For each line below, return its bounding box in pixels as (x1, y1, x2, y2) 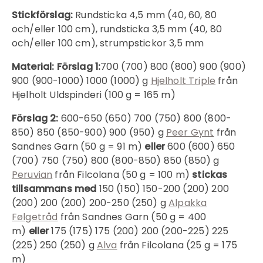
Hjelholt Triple (150, 73, 216, 87)
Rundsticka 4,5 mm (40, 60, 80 (75, 8, 217, 22)
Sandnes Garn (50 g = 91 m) (12, 139, 143, 153)
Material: (12, 59, 55, 73)
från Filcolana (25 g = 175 (117, 238, 237, 252)
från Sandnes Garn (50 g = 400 (58, 210, 207, 224)
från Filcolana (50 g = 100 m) (52, 167, 190, 181)
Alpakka (168, 195, 207, 210)
